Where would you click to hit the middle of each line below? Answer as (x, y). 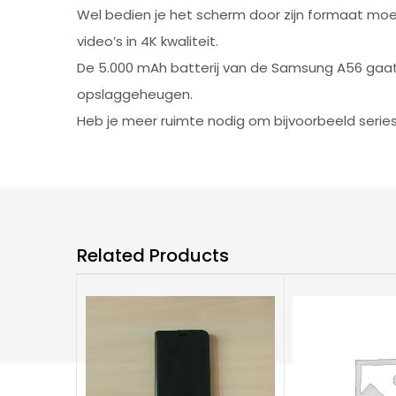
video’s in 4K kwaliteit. (148, 41)
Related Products (153, 255)
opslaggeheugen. (135, 94)
